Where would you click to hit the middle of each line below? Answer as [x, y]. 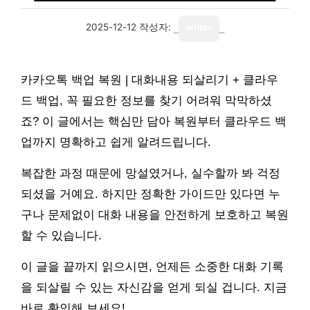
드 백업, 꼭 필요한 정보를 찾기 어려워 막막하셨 [146, 101]
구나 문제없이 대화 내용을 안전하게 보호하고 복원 [155, 215]
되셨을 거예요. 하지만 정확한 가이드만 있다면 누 [151, 194]
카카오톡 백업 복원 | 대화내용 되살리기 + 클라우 [149, 80]
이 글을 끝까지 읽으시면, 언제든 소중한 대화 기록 [152, 267]
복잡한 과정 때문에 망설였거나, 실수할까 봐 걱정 [151, 173]
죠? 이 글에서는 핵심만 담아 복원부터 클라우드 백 [154, 121]
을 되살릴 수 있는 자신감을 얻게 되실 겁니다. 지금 [154, 288]
